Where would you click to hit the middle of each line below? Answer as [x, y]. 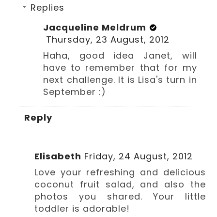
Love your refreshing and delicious [120, 172]
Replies [48, 8]
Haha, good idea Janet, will [120, 55]
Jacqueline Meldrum [95, 27]
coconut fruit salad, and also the [120, 184]
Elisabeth [58, 156]
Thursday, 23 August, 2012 [108, 39]
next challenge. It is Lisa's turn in [120, 80]
